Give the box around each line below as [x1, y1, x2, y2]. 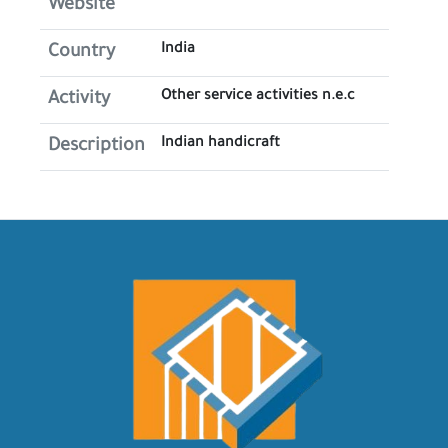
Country [48, 43, 115, 63]
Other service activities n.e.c [161, 89, 355, 105]
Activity [48, 90, 110, 110]
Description [48, 137, 145, 157]
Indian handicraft [161, 136, 280, 152]
